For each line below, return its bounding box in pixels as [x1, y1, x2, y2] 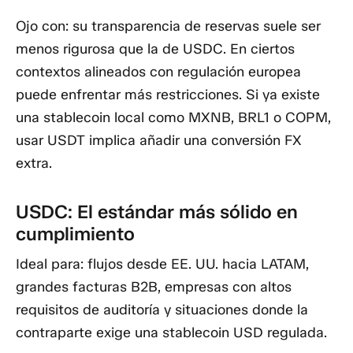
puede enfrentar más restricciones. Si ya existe [16, 85, 320, 103]
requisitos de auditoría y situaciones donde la [16, 300, 308, 318]
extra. [16, 154, 52, 172]
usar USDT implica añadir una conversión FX [16, 131, 302, 149]
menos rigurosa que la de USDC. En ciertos [16, 39, 295, 58]
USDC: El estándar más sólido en [16, 200, 298, 224]
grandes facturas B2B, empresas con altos [16, 277, 292, 295]
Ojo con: [16, 17, 69, 35]
